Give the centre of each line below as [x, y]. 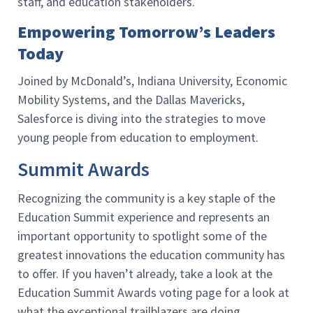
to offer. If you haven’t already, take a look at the [145, 274]
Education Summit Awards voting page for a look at [153, 293]
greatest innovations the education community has [151, 255]
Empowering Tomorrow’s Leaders [146, 31]
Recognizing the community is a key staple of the [146, 198]
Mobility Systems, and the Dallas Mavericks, [131, 99]
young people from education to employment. [141, 137]
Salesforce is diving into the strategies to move [141, 118]
